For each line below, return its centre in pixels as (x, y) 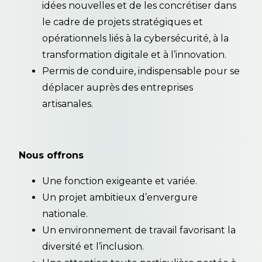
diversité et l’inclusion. (93, 246)
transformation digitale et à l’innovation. (134, 54)
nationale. (65, 213)
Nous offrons (51, 155)
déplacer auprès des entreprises (118, 87)
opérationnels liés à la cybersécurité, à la (135, 38)
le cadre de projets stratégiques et (123, 22)
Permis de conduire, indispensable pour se (141, 71)
